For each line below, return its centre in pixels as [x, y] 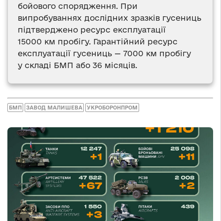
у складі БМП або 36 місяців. [77, 65]
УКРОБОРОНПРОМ [112, 108]
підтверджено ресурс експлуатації [92, 29]
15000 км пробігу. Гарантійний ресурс [98, 41]
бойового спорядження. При [78, 6]
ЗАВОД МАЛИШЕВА [54, 108]
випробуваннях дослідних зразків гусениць [110, 18]
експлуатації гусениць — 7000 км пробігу [104, 53]
